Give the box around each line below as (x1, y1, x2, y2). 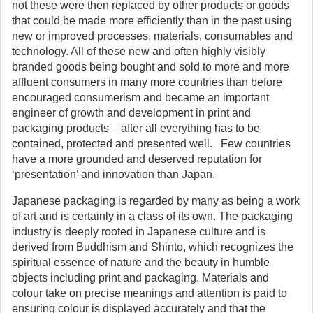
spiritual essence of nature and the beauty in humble (12, 256, 270, 268)
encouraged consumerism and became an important (12, 92, 269, 103)
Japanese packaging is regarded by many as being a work (12, 195, 300, 207)
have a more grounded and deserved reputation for (12, 153, 262, 165)
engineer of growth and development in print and (12, 107, 251, 119)
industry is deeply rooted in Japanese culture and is (12, 226, 265, 238)
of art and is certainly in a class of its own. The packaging (12, 210, 293, 222)
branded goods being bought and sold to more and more (12, 61, 289, 73)
